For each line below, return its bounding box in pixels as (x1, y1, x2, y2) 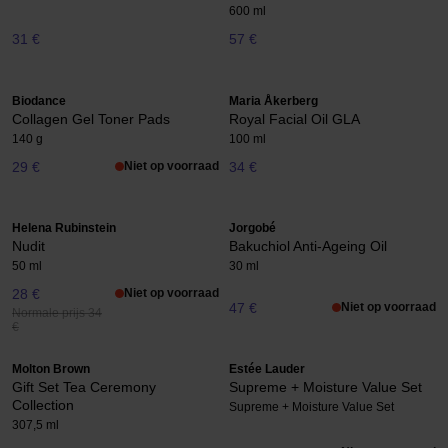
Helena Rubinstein (12, 221, 116, 236)
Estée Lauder (229, 362, 305, 377)
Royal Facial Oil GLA (229, 110, 360, 127)
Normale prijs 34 (12, 306, 102, 321)
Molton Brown (12, 362, 90, 377)
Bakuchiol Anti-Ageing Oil (229, 238, 387, 255)
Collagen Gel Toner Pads (12, 110, 170, 127)
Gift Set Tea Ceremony (12, 379, 156, 396)
